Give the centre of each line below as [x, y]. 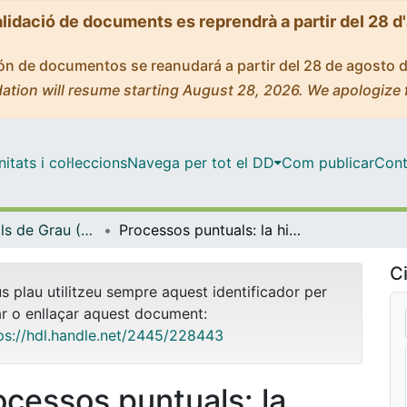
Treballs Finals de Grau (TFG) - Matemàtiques [87, 229]
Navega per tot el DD [200, 162]
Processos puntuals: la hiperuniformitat [295, 229]
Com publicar [328, 162]
